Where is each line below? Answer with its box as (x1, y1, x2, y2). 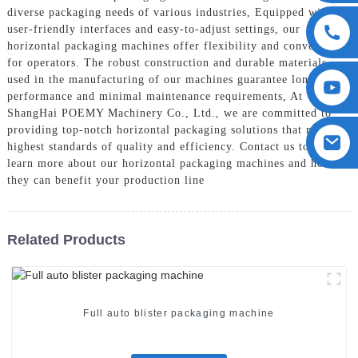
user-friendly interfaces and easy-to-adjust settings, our (6, 22, 300, 35)
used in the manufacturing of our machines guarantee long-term (6, 73, 344, 86)
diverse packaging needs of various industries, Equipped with (6, 6, 332, 18)
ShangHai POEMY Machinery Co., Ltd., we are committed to (6, 106, 332, 119)
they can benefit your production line (6, 173, 205, 186)
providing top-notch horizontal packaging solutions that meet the (6, 123, 351, 136)
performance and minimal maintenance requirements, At (6, 89, 303, 102)
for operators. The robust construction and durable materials (6, 56, 327, 69)
